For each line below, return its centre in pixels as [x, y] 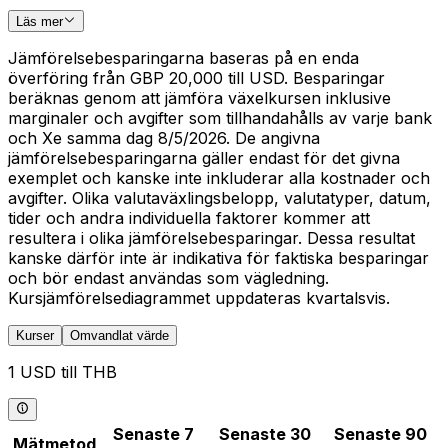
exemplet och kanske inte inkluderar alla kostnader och [219, 178]
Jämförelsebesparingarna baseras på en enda [183, 58]
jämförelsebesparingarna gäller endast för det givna [204, 158]
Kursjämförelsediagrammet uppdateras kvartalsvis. [199, 298]
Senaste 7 [153, 433]
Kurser [35, 336]
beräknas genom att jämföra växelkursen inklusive [199, 98]
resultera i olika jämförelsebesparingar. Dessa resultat [211, 238]
